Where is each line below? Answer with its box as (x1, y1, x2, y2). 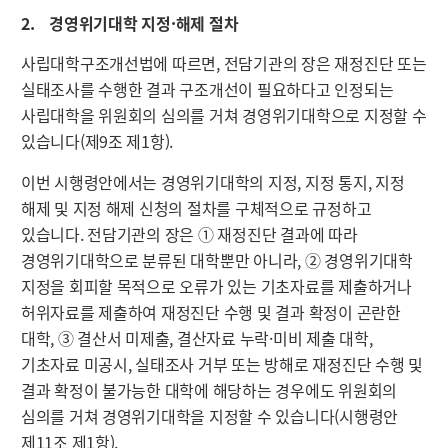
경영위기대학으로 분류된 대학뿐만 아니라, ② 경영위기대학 (20, 247, 413, 272)
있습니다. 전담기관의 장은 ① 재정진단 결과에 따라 (20, 221, 358, 246)
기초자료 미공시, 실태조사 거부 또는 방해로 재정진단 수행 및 (20, 351, 423, 376)
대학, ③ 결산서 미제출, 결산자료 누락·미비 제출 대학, (20, 325, 373, 350)
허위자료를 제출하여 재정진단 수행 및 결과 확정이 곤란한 (20, 299, 401, 324)
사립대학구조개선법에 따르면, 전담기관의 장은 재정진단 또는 (20, 51, 427, 76)
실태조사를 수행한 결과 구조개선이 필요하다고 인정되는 (20, 77, 394, 102)
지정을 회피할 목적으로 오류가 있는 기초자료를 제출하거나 (20, 273, 412, 298)
